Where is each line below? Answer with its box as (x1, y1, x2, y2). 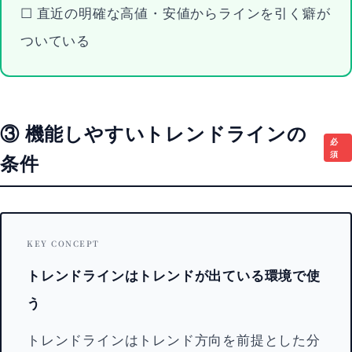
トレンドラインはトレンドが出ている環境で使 (27, 265, 321, 284)
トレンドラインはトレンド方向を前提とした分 (27, 329, 321, 349)
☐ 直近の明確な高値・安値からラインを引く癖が (20, 2, 331, 22)
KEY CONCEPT (27, 237, 100, 249)
